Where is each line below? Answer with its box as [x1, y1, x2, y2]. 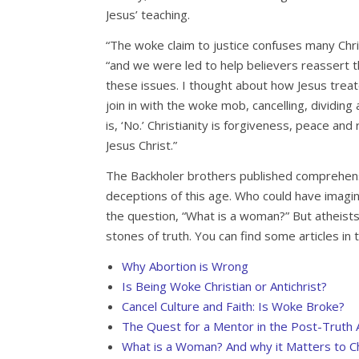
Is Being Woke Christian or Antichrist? [122, 278, 327, 295]
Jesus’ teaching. [106, 6, 190, 23]
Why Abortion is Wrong [122, 258, 248, 275]
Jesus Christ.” [106, 137, 177, 154]
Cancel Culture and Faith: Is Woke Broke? [122, 298, 345, 315]
